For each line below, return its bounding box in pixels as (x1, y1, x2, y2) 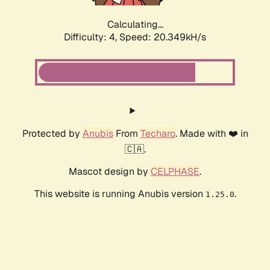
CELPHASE (151, 165, 199, 178)
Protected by (22, 127, 83, 140)
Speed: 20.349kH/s (119, 31, 206, 44)
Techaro (140, 127, 175, 140)
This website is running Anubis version (34, 187, 206, 201)
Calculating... (107, 18, 163, 31)
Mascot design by (69, 165, 151, 178)
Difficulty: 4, (64, 31, 119, 44)
